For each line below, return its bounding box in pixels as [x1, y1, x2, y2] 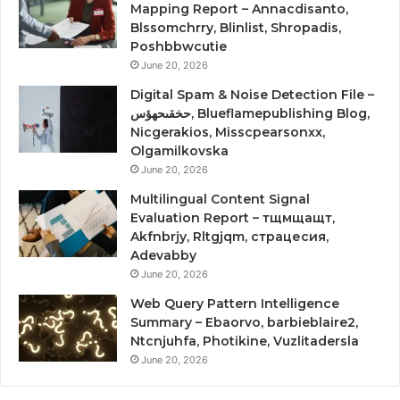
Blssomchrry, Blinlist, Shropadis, [130, 19, 341, 36]
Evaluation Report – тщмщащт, [130, 209, 335, 226]
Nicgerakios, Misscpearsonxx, [130, 123, 325, 140]
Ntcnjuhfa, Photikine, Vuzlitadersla [130, 332, 359, 349]
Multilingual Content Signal [130, 190, 310, 207]
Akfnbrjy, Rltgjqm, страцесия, [130, 228, 329, 245]
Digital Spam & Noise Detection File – [130, 86, 374, 103]
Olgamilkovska [130, 142, 229, 159]
